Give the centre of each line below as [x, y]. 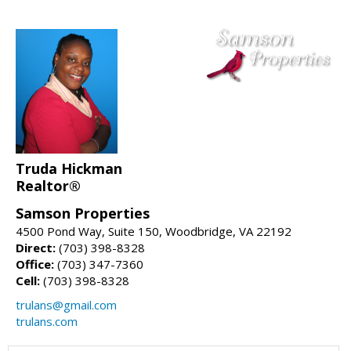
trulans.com [47, 321]
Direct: [36, 247]
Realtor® [48, 185]
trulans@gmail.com [66, 304]
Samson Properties [83, 213]
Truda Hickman [69, 168]
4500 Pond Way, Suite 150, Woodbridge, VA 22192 [154, 231]
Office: [35, 264]
